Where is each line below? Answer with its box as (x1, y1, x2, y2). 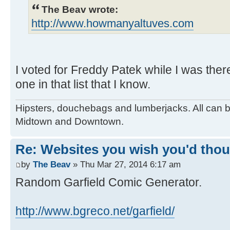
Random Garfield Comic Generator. (15, 176, 202, 189)
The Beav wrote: (42, 3, 118, 15)
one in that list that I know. (15, 77, 150, 91)
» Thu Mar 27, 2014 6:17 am (70, 159, 181, 170)
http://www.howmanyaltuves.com (31, 17, 194, 30)
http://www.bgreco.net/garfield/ (15, 204, 175, 218)
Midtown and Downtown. (15, 116, 124, 127)
